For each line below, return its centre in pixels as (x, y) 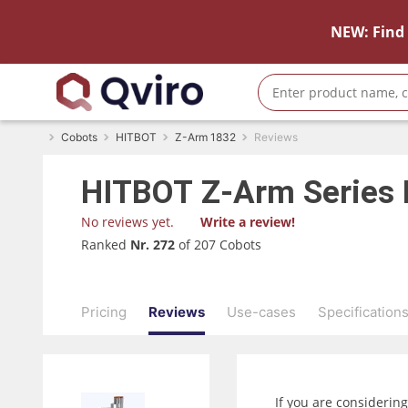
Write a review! (248, 222)
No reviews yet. (127, 222)
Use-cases (261, 311)
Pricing (104, 311)
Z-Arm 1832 (205, 137)
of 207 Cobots (220, 244)
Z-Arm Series (298, 193)
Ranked (106, 244)
